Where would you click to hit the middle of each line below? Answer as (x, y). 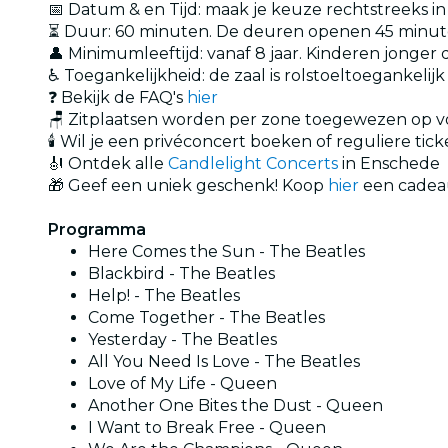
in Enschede (389, 163)
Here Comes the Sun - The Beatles (226, 251)
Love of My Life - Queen (182, 383)
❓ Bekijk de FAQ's (117, 97)
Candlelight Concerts (253, 163)
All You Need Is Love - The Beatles (224, 361)
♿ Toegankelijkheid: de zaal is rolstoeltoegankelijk (246, 75)
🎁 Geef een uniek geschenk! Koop (188, 185)
